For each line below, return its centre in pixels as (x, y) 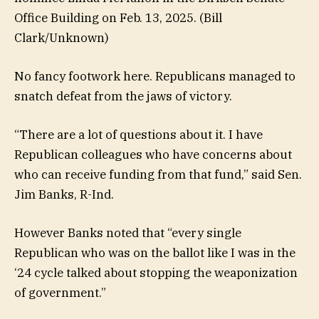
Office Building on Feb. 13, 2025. (105, 17)
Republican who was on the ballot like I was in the (155, 253)
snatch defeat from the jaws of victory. (123, 96)
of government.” (60, 293)
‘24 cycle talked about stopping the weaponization (156, 273)
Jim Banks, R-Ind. (64, 194)
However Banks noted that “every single (128, 233)
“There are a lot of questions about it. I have (138, 134)
